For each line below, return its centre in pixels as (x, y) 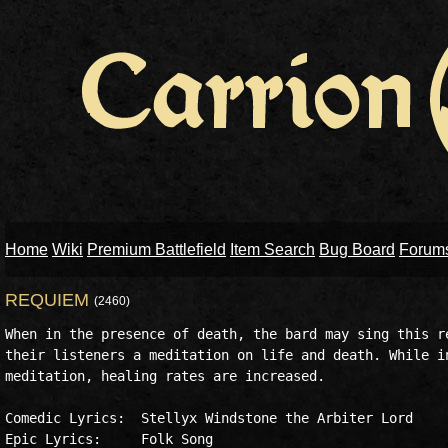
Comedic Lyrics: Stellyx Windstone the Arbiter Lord (209, 418)
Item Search (272, 249)
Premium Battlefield (156, 249)
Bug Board (357, 249)
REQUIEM (49, 300)
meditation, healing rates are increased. (165, 376)
